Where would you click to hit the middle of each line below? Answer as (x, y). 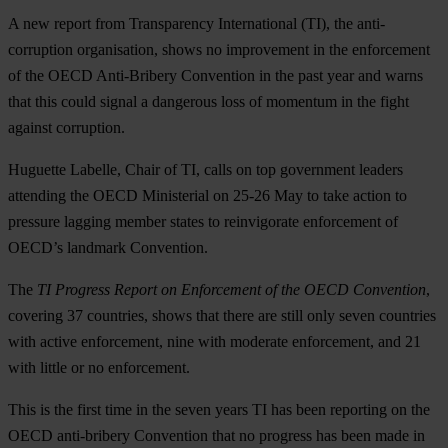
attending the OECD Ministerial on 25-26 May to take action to (207, 195)
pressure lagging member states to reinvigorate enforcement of (203, 221)
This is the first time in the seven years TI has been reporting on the (219, 409)
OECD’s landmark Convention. (108, 247)
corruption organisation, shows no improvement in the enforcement (219, 49)
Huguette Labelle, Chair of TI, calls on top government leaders (205, 169)
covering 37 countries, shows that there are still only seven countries (222, 315)
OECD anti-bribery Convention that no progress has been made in (216, 435)
